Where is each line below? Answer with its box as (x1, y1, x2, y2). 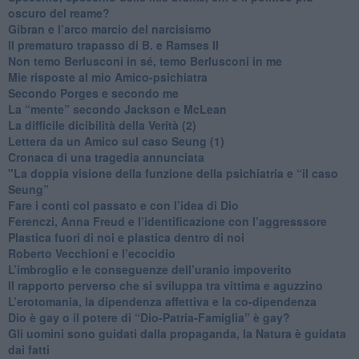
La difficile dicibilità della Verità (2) (7, 116, 196, 133)
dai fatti (7, 341, 50, 357)
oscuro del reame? (7, 4, 110, 21)
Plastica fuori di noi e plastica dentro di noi (7, 228, 244, 245)
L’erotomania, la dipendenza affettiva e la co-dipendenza (7, 292, 317, 309)
